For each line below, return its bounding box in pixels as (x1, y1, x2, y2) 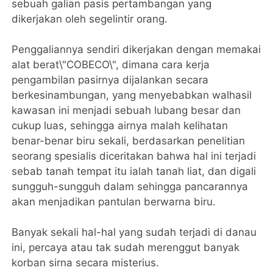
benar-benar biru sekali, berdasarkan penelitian (12, 134, 246, 147)
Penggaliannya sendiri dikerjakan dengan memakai (12, 43, 261, 55)
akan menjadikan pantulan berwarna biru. (12, 195, 216, 208)
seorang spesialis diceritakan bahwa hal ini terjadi (12, 149, 257, 162)
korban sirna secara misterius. (12, 256, 160, 269)
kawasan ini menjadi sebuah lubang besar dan (12, 104, 241, 116)
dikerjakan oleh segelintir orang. (12, 12, 168, 25)
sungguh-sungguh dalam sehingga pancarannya (12, 180, 249, 193)
